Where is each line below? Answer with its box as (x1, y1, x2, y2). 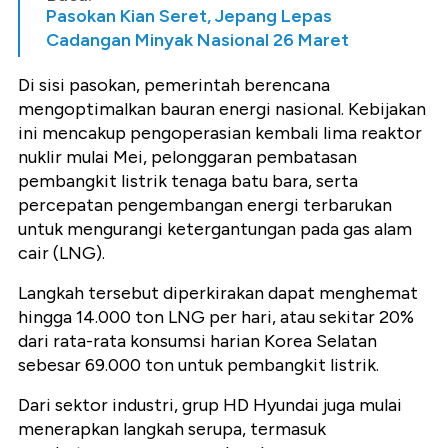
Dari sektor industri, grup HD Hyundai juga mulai (18, 393, 402, 416)
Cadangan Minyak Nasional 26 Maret (46, 28, 349, 51)
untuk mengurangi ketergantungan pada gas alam (18, 217, 412, 240)
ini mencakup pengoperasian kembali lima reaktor (18, 121, 422, 144)
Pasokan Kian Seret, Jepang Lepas (46, 4, 332, 27)
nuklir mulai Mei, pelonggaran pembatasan (18, 145, 357, 168)
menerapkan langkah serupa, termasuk (18, 417, 326, 440)
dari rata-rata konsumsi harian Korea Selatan (18, 329, 377, 352)
